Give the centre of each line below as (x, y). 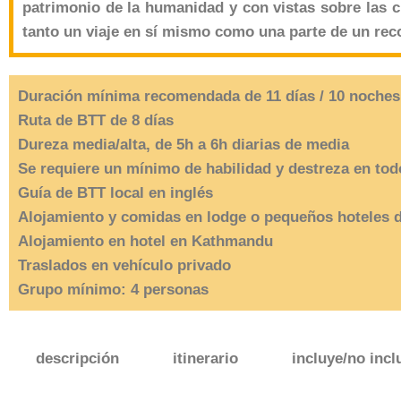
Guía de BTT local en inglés (115, 193)
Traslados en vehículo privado (124, 265)
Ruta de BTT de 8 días (96, 120)
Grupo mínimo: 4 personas (113, 290)
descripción (77, 358)
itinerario (205, 358)
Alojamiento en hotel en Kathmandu (145, 241)
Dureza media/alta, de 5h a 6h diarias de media (183, 145)
